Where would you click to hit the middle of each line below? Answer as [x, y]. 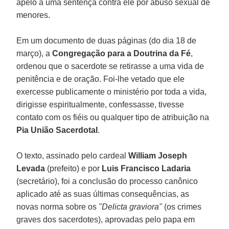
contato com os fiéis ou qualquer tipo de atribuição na [113, 117]
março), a [35, 53]
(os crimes [183, 207]
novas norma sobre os [58, 207]
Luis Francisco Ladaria [146, 168]
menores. [33, 15]
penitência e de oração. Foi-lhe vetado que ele [101, 79]
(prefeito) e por [75, 168]
